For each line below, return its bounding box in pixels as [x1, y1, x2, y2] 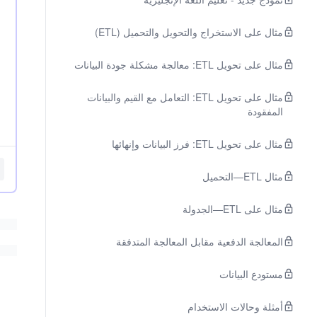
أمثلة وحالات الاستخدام [188, 299, 283, 313]
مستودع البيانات [219, 267, 283, 281]
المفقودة [248, 104, 283, 118]
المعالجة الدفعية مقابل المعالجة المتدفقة [116, 234, 283, 248]
